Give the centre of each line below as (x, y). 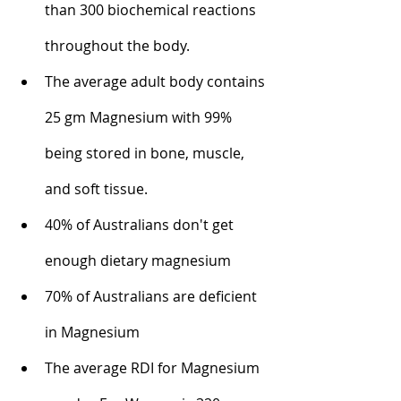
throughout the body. (117, 45)
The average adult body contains (157, 81)
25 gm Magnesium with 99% (140, 117)
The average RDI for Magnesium (154, 367)
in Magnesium (92, 332)
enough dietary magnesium (138, 260)
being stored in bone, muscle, (146, 153)
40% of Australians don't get (141, 224)
